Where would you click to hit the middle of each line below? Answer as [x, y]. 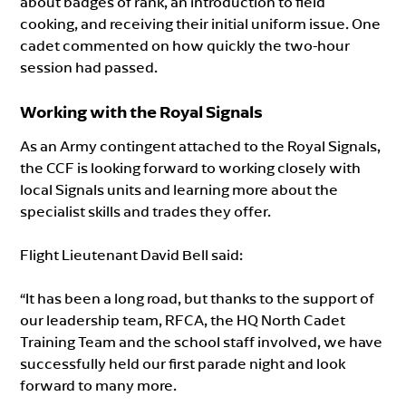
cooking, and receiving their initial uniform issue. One [201, 24]
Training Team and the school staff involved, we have [202, 342]
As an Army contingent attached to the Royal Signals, [201, 146]
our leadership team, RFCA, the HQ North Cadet [183, 320]
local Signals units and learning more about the [179, 190]
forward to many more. [99, 386]
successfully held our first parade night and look [183, 364]
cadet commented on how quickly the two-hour [185, 46]
